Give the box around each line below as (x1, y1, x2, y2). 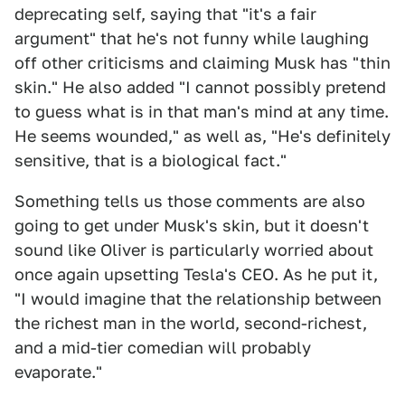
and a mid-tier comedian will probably (14, 338, 311, 358)
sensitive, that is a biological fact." (14, 151, 287, 171)
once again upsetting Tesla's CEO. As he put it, (14, 265, 378, 285)
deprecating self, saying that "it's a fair (14, 5, 316, 24)
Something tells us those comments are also (14, 192, 365, 212)
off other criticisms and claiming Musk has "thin (14, 53, 391, 73)
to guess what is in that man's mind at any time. (14, 102, 389, 122)
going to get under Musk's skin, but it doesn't (14, 216, 369, 236)
